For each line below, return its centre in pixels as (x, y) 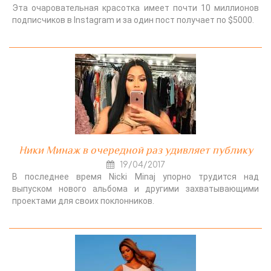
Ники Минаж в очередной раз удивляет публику (135, 150)
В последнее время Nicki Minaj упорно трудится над (135, 176)
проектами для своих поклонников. (83, 201)
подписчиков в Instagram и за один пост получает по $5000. (133, 20)
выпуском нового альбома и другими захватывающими (135, 188)
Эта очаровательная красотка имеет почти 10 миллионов (135, 8)
